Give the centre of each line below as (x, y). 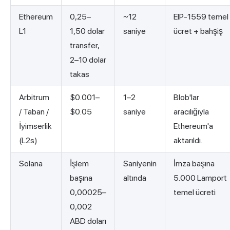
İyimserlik (35, 126)
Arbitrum (34, 98)
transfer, (85, 46)
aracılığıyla (191, 112)
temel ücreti (195, 193)
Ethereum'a (193, 126)
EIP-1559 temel (201, 17)
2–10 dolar (88, 60)
